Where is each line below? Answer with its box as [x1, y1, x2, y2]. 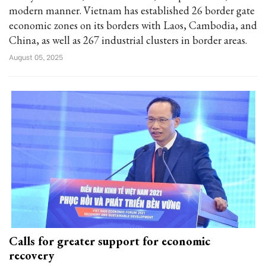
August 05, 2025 [9, 52, 63, 62]
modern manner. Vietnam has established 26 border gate [9, 4, 255, 17]
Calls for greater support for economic [9, 233, 210, 249]
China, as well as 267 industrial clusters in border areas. [9, 33, 247, 47]
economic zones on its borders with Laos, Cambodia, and [9, 18, 257, 32]
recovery [9, 248, 54, 263]
